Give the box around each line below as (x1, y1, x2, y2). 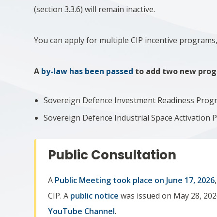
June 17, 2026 (166, 175, 215, 186)
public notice (70, 190, 119, 201)
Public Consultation (48, 146, 177, 164)
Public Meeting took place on (55, 175, 165, 186)
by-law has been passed (41, 66, 134, 77)
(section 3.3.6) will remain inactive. (34, 4, 157, 15)
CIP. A (48, 190, 71, 201)
